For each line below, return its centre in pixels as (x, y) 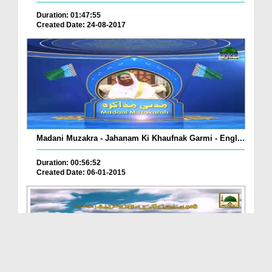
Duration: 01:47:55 (69, 15)
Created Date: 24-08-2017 (81, 25)
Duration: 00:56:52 (69, 163)
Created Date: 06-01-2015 (81, 173)
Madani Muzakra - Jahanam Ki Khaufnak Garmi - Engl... (141, 138)
